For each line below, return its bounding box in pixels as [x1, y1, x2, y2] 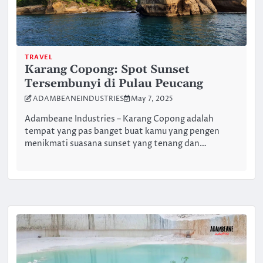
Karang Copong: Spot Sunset [25, 62, 190, 77]
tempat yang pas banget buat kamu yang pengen [25, 125, 220, 137]
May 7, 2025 [131, 94, 174, 104]
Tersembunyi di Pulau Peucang [25, 76, 204, 91]
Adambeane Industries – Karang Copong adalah [25, 113, 214, 125]
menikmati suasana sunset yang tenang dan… [25, 137, 207, 150]
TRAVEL [25, 52, 53, 62]
